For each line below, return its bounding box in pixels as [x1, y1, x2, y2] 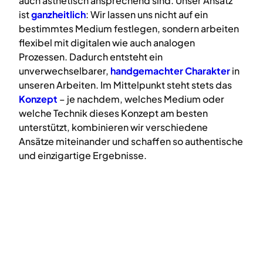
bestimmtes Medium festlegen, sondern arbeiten [19, 22, 239, 35]
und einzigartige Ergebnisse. [19, 149, 147, 161]
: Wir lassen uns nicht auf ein [86, 8, 208, 21]
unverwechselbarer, [19, 64, 110, 77]
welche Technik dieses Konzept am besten [19, 106, 208, 119]
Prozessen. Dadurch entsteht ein [19, 50, 163, 63]
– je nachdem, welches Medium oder [58, 92, 224, 105]
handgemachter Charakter [110, 64, 230, 77]
